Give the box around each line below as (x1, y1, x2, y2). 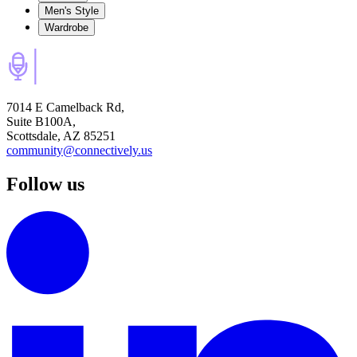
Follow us (6, 174, 84, 195)
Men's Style (45, 5, 99, 18)
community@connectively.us (6, 143, 152, 158)
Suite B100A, (6, 115, 76, 129)
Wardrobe (45, 22, 88, 34)
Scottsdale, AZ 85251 (6, 129, 116, 143)
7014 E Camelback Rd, (6, 100, 124, 115)
